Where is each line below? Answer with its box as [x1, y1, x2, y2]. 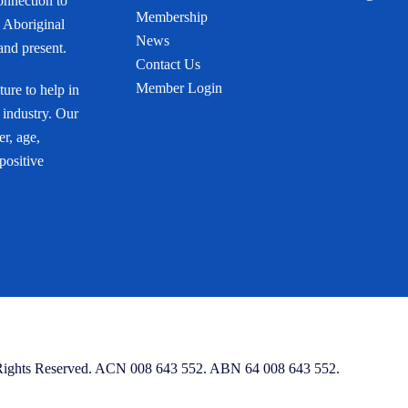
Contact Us [135, 56, 200, 72]
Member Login [135, 80, 222, 96]
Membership [135, 9, 208, 25]
